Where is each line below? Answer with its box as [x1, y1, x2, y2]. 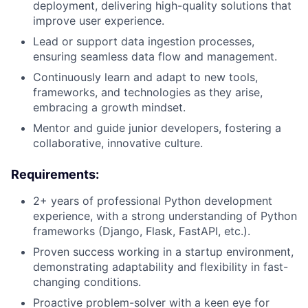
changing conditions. [33, 274, 141, 289]
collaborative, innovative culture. [33, 135, 203, 150]
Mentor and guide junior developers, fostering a [33, 120, 281, 135]
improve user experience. [33, 13, 164, 27]
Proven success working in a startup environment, [33, 244, 294, 258]
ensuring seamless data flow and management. [33, 49, 277, 63]
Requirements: [11, 166, 99, 181]
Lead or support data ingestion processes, [33, 34, 254, 48]
